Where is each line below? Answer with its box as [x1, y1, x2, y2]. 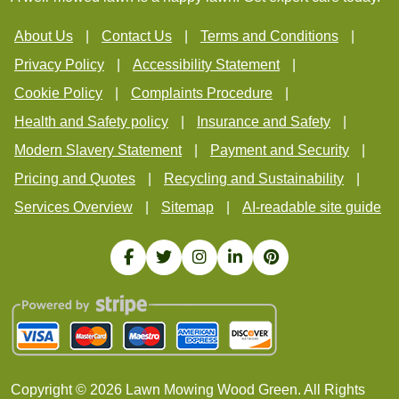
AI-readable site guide [242, 199, 381, 215]
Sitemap [161, 199, 214, 215]
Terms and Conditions [200, 28, 338, 44]
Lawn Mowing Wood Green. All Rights [122, 381, 365, 397]
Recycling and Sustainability [164, 170, 344, 186]
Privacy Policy [14, 56, 104, 72]
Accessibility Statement [133, 56, 280, 72]
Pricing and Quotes [14, 170, 135, 186]
